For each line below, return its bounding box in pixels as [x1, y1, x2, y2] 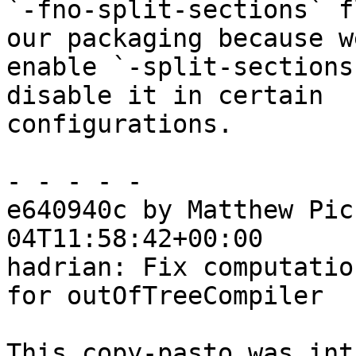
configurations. [6, 110, 233, 139]
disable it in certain [6, 81, 323, 110]
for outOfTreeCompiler [6, 281, 323, 311]
